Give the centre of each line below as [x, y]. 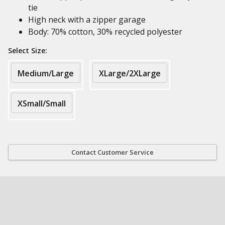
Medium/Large [46, 73]
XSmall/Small [42, 103]
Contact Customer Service [113, 152]
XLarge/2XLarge [130, 73]
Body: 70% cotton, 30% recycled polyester [105, 32]
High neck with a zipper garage [87, 20]
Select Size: [28, 50]
